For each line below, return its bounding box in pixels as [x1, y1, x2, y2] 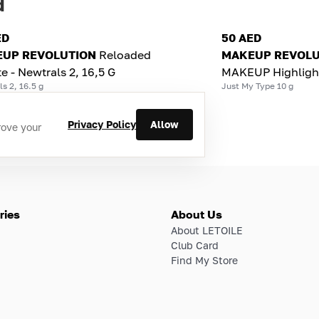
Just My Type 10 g [221, 80, 293, 91]
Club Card [171, 239, 219, 251]
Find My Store [171, 253, 238, 266]
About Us [171, 206, 222, 221]
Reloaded [99, 47, 152, 62]
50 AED [221, 30, 261, 45]
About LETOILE [171, 224, 243, 236]
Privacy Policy [68, 118, 136, 131]
